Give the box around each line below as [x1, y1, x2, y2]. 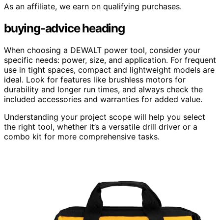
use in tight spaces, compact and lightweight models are [4, 65, 215, 75]
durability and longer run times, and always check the [4, 84, 203, 95]
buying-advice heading [4, 21, 125, 36]
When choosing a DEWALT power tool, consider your [4, 45, 200, 55]
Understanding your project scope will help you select [4, 112, 205, 122]
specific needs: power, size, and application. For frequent [4, 55, 216, 65]
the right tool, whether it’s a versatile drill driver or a [4, 122, 197, 132]
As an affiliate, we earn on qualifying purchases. [4, 1, 182, 12]
